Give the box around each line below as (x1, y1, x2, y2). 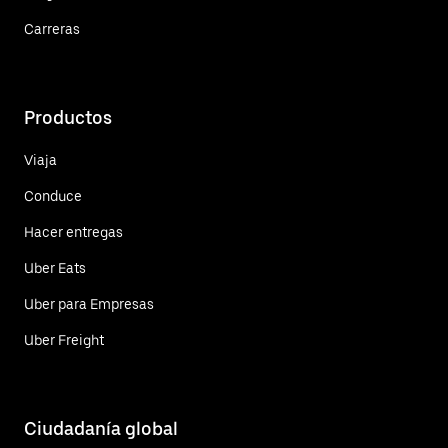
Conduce (24, 187, 82, 204)
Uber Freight (24, 331, 104, 348)
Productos (24, 106, 112, 128)
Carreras (24, 20, 80, 37)
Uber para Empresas (24, 295, 154, 312)
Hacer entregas (24, 223, 123, 240)
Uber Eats (24, 259, 86, 276)
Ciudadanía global (24, 417, 178, 439)
